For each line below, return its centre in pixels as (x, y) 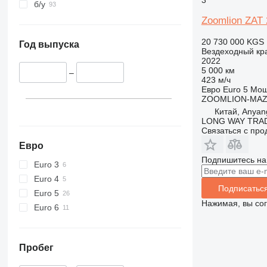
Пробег (36, 247)
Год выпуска (49, 45)
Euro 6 (46, 207)
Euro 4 (46, 178)
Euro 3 (46, 164)
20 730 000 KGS (232, 42)
